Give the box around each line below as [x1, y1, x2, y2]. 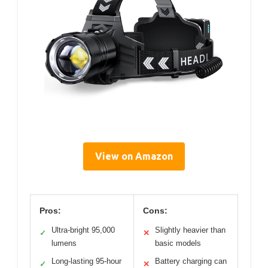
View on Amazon [95, 150, 173, 162]
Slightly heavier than [155, 225, 226, 234]
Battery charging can [155, 256, 227, 266]
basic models [155, 238, 201, 248]
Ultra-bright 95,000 [51, 225, 115, 234]
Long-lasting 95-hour [51, 256, 121, 266]
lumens [51, 238, 77, 248]
